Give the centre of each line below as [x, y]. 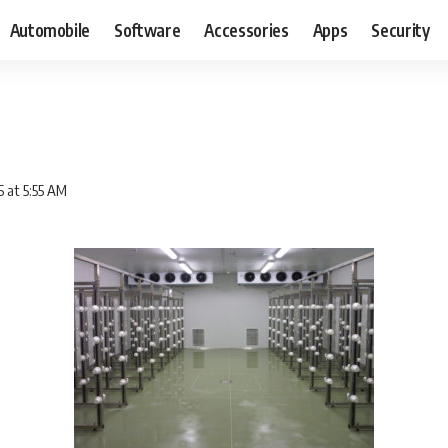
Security [400, 29]
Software [147, 29]
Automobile [50, 29]
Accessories [246, 29]
